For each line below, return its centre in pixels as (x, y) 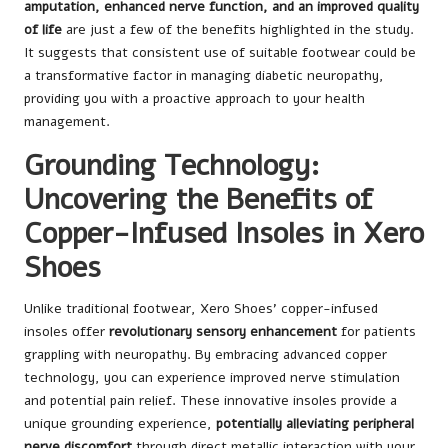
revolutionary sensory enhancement (223, 331)
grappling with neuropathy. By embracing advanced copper (205, 354)
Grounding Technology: (172, 165)
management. (67, 121)
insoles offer (66, 331)
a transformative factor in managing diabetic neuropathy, (204, 75)
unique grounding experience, (120, 423)
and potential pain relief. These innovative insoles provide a (210, 400)
